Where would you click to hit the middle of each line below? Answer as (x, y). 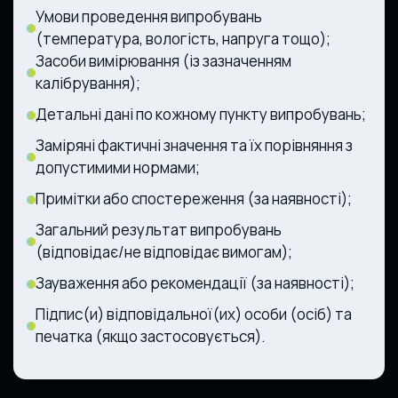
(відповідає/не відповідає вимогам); (164, 251)
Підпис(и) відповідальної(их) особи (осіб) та (194, 314)
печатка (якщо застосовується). (151, 336)
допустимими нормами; (118, 167)
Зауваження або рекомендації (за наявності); (195, 283)
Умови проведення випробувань (149, 16)
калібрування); (88, 83)
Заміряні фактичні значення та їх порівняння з (194, 145)
